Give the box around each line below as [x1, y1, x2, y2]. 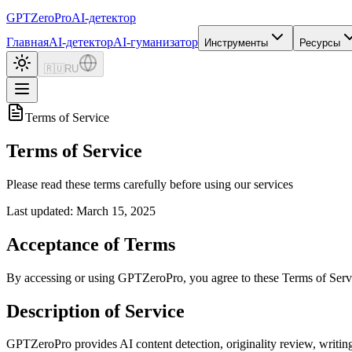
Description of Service [6, 300, 185, 321]
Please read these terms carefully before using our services [6, 177, 293, 191]
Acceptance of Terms [6, 233, 175, 255]
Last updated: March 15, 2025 [6, 203, 156, 218]
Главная [6, 35, 49, 49]
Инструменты [204, 37, 268, 49]
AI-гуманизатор [113, 35, 198, 49]
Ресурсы [299, 37, 340, 49]
